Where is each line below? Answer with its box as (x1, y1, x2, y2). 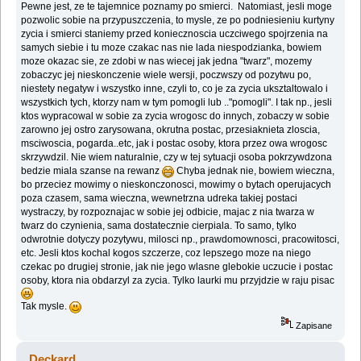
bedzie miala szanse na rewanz (21, 165, 163, 177)
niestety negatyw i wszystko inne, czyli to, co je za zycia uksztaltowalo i (21, 83, 329, 95)
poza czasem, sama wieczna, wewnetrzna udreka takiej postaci (21, 193, 298, 205)
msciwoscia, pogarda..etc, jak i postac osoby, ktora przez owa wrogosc (21, 138, 328, 150)
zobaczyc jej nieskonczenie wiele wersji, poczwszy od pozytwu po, (21, 69, 312, 81)
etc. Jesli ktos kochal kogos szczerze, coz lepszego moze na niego (21, 247, 312, 259)
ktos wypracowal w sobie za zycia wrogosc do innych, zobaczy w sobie (21, 110, 330, 122)
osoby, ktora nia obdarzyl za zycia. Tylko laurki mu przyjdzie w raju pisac (21, 275, 335, 287)
